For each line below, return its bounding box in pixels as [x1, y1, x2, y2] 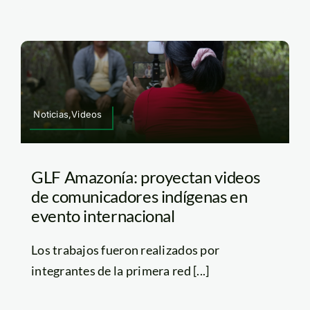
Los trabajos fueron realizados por [30, 242, 220, 258]
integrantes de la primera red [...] [30, 263, 210, 279]
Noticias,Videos [33, 109, 102, 120]
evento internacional [30, 206, 175, 226]
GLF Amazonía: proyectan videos [30, 167, 260, 188]
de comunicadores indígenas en [30, 186, 248, 207]
